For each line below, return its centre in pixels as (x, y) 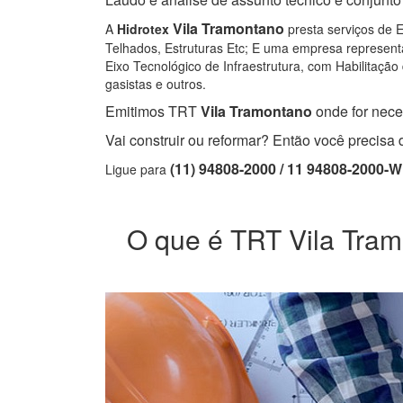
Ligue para (138, 170)
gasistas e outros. (156, 84)
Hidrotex (143, 29)
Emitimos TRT (151, 112)
